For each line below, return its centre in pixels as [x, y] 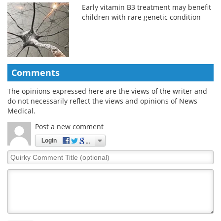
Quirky [18, 154]
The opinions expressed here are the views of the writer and [107, 91]
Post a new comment [69, 126]
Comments [36, 72]
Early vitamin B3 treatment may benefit [147, 7]
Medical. [21, 110]
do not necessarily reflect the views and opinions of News [102, 101]
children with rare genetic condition [142, 17]
